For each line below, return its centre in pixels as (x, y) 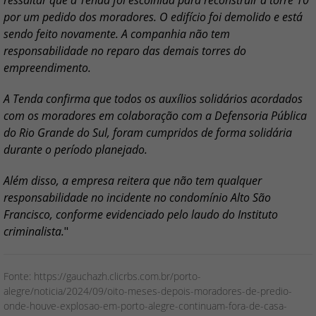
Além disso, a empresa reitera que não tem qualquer (133, 181)
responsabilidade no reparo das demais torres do (125, 51)
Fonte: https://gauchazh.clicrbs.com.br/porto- (102, 276)
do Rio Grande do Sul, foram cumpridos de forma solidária (148, 133)
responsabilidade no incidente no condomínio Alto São (137, 197)
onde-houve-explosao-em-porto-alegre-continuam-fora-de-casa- (145, 306)
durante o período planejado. (75, 150)
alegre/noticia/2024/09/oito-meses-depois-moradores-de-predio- (148, 291)
